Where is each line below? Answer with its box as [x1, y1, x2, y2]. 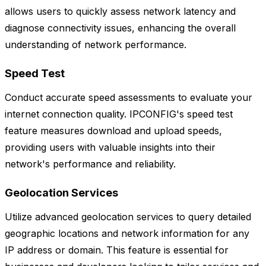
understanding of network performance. [5, 39, 186, 51]
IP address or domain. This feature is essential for [5, 244, 229, 256]
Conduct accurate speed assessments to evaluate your [5, 91, 252, 104]
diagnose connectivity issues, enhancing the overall [5, 22, 236, 34]
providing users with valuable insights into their [5, 141, 216, 154]
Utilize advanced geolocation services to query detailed [5, 211, 251, 223]
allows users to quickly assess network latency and [5, 5, 236, 18]
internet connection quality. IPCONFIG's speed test [5, 108, 233, 121]
